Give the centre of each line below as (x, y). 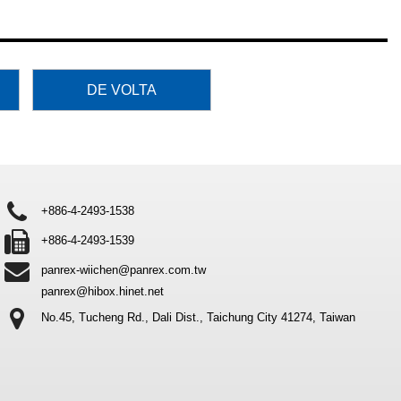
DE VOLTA (122, 90)
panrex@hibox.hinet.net (103, 292)
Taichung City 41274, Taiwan (282, 318)
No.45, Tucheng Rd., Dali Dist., (123, 318)
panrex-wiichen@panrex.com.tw (124, 270)
